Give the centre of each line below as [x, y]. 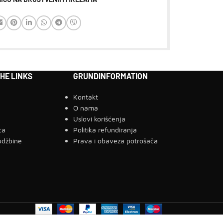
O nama [86, 108]
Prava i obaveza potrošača [116, 140]
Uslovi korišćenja [100, 118]
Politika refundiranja [105, 129]
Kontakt [86, 97]
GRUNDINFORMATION [111, 76]
